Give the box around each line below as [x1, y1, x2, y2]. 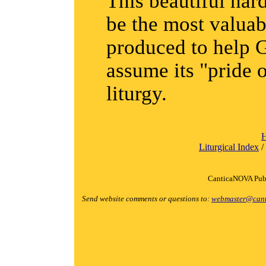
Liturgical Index [199, 142, 259, 152]
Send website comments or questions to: [82, 194, 211, 203]
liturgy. [106, 82, 167, 105]
